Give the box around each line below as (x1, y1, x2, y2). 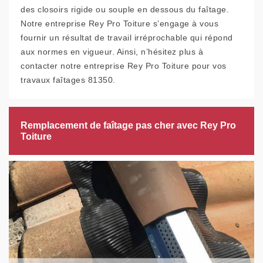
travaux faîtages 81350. (21, 75, 116, 85)
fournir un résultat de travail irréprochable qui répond (21, 33, 233, 42)
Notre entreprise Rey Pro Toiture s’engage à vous (21, 19, 218, 28)
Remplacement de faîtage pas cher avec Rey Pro (21, 120, 236, 130)
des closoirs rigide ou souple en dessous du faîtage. (21, 5, 229, 14)
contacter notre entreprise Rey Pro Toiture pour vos (21, 61, 227, 70)
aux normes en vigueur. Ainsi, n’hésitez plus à (21, 47, 203, 56)
